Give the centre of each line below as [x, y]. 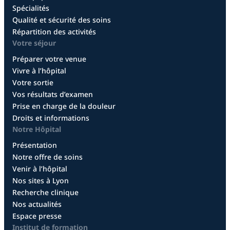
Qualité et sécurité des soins [62, 20]
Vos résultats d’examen [53, 94]
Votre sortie [33, 83]
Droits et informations [51, 118]
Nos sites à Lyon [41, 181]
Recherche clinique [45, 193]
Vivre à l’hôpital [39, 71]
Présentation [35, 145]
